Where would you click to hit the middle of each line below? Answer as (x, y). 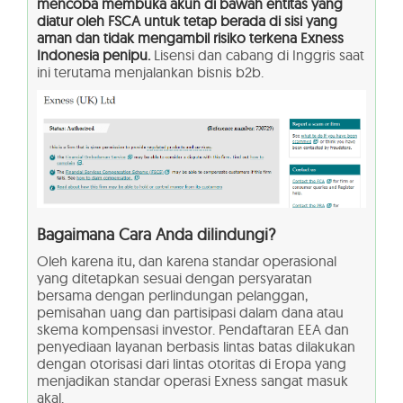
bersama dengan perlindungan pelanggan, (172, 295)
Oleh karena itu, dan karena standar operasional (187, 260)
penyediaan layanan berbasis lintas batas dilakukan (196, 346)
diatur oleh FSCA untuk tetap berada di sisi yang (187, 20)
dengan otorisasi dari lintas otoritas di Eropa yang (192, 363)
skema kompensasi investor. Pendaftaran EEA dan (193, 329)
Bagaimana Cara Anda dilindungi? (156, 234)
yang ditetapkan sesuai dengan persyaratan (175, 278)
